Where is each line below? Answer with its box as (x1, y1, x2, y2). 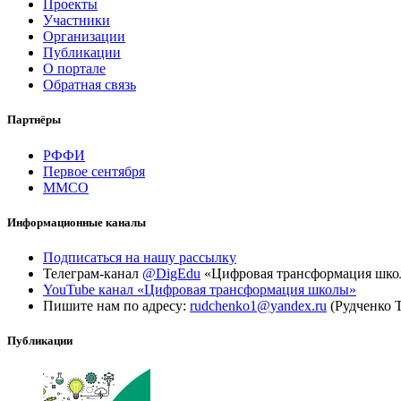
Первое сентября (43, 163, 145, 179)
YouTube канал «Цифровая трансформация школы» (43, 281, 356, 297)
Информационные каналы (7, 215, 146, 229)
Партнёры (7, 113, 61, 127)
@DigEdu (142, 265, 200, 281)
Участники (43, 13, 110, 29)
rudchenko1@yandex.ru (190, 297, 327, 313)
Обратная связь (43, 77, 136, 93)
